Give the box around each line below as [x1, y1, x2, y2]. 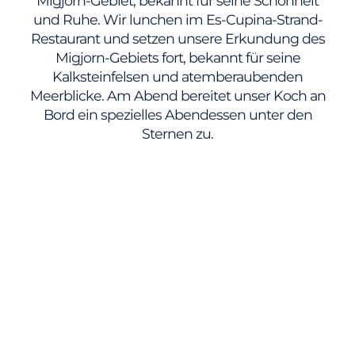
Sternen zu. [142, 125, 213, 143]
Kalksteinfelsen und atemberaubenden [52, 68, 303, 86]
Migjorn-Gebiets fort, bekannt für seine [55, 49, 300, 67]
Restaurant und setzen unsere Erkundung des [30, 30, 325, 48]
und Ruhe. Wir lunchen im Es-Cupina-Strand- [32, 11, 323, 29]
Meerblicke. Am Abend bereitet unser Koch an [29, 87, 326, 105]
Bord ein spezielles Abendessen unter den [43, 106, 312, 124]
